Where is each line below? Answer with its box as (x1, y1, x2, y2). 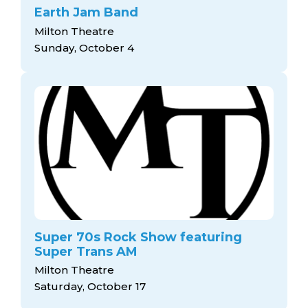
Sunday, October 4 (34, 41, 134, 54)
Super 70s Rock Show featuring (34, 229, 242, 245)
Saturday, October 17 (34, 280, 146, 293)
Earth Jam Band (34, 5, 138, 21)
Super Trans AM (34, 243, 137, 259)
